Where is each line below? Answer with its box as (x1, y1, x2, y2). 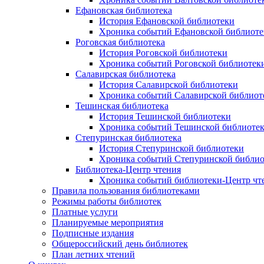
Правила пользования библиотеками (52, 186, 200, 196)
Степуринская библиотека (75, 133, 181, 143)
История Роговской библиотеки (99, 48, 227, 58)
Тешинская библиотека (75, 101, 169, 111)
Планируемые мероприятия (52, 217, 163, 227)
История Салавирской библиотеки (99, 80, 238, 90)
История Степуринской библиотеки (99, 143, 244, 153)
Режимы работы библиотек (52, 196, 161, 206)
